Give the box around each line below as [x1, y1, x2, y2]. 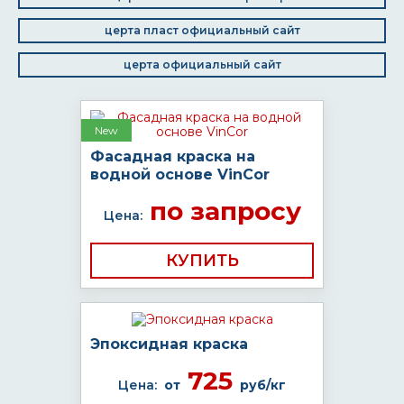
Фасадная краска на [90, 148, 255, 165]
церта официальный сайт [123, 58, 281, 71]
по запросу [142, 196, 301, 226]
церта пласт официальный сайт [104, 23, 300, 37]
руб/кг [240, 377, 286, 393]
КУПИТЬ [165, 251, 239, 271]
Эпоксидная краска [90, 335, 248, 353]
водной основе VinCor [90, 166, 270, 183]
